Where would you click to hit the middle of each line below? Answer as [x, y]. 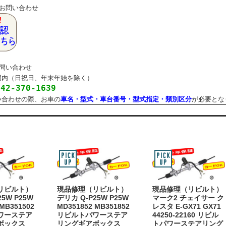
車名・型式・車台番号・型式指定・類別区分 [126, 99]
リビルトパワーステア [92, 215]
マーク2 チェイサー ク [188, 198]
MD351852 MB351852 [93, 207]
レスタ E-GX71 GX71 [187, 207]
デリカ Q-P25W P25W [93, 198]
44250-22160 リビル [185, 215]
